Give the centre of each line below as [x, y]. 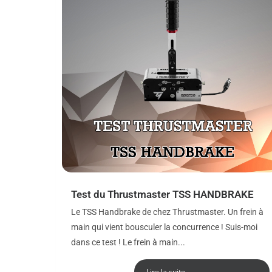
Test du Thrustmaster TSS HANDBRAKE [162, 194]
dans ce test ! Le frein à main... [128, 242]
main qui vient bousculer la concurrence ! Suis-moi [164, 227]
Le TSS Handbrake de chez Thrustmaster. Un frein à [167, 212]
